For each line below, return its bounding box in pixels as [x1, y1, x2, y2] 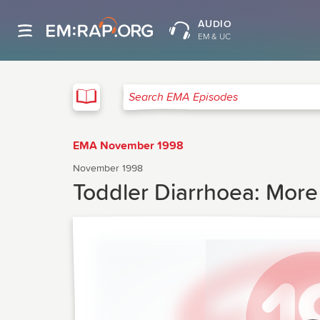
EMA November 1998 [73, 140, 184, 151]
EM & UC [197, 33, 231, 41]
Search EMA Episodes [123, 96, 231, 109]
